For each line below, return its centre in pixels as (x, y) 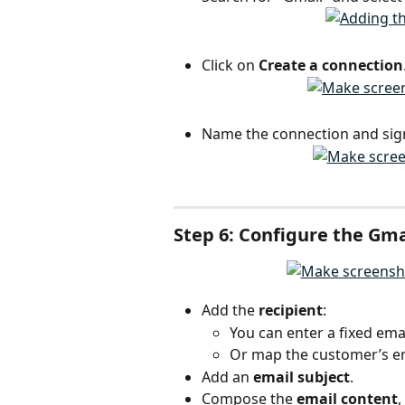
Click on (230, 65)
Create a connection (331, 65)
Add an (227, 377)
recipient (291, 311)
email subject (301, 377)
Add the (230, 311)
